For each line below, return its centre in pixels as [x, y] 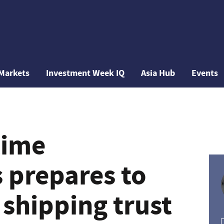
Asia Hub [158, 73]
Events [205, 73]
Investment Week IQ [85, 73]
